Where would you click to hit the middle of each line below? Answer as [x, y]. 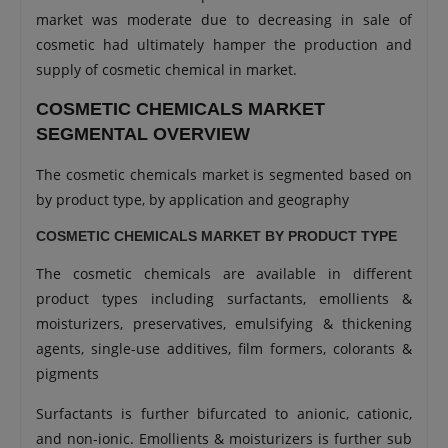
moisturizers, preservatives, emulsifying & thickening [224, 323]
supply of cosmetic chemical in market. [166, 69]
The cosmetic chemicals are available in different [224, 273]
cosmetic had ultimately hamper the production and [224, 44]
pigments [67, 373]
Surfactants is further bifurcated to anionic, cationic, [224, 413]
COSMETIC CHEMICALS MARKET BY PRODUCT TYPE [216, 236]
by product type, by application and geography [194, 199]
